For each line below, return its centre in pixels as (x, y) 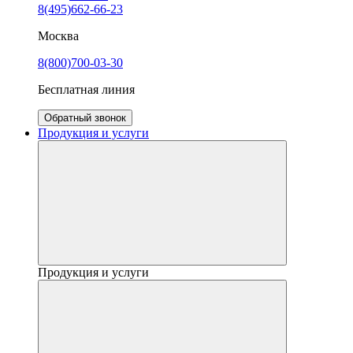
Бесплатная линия (86, 89)
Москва (58, 35)
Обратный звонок (85, 117)
